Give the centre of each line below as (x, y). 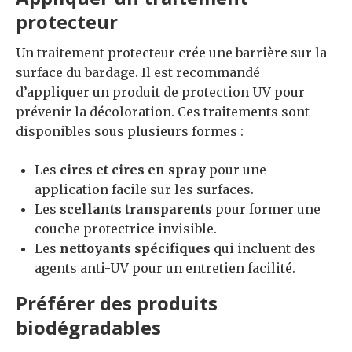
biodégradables (88, 327)
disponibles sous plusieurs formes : (130, 131)
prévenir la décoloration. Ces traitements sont (163, 111)
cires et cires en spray (133, 169)
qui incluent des (263, 248)
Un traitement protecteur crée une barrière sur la (171, 52)
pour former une (266, 209)
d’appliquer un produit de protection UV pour (160, 92)
